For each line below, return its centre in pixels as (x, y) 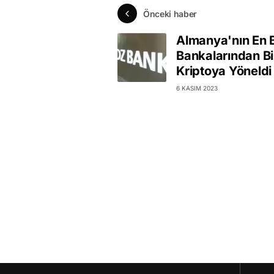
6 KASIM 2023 (197, 88)
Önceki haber (170, 13)
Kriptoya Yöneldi (224, 71)
